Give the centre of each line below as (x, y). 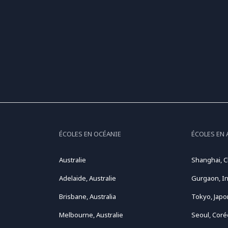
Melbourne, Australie (91, 215)
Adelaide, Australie (87, 178)
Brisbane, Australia (87, 197)
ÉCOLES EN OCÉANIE (90, 134)
